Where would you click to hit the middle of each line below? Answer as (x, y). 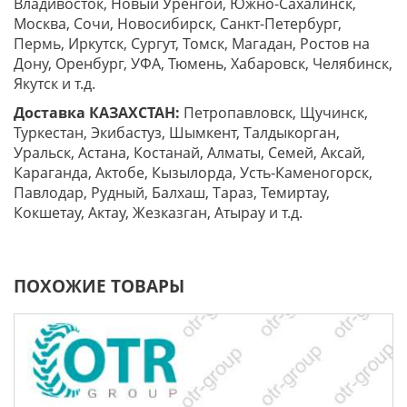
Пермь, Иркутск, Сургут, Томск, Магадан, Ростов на (192, 44)
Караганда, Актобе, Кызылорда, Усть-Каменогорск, (193, 173)
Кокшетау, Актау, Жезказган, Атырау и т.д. (158, 213)
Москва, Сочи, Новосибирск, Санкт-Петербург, (178, 24)
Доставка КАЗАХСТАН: (97, 113)
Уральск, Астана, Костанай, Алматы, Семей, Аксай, (189, 153)
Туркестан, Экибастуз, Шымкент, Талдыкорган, (177, 133)
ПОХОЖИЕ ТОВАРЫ (99, 287)
